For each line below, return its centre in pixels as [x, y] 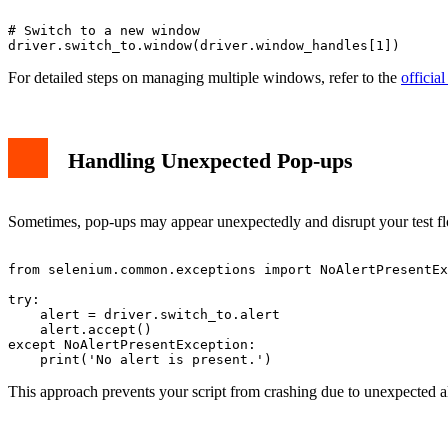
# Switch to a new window [104, 31]
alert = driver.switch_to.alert [144, 314]
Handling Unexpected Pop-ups [210, 161]
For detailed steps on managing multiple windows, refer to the [204, 78]
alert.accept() [80, 329]
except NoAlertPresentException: [132, 344]
